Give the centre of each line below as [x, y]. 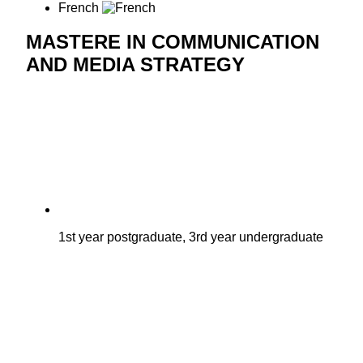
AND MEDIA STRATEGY [135, 65]
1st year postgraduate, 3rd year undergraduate [191, 237]
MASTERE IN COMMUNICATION [173, 42]
